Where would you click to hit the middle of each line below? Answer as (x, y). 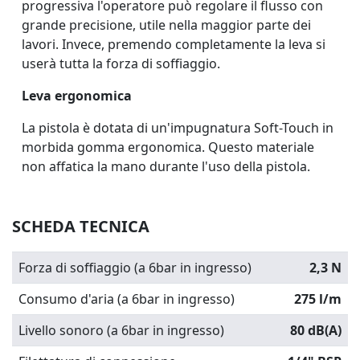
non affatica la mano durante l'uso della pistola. (166, 166)
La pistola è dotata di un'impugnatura (138, 127)
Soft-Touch (288, 127)
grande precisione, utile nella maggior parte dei (166, 25)
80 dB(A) (316, 330)
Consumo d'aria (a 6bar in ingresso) (127, 299)
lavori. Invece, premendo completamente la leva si (174, 44)
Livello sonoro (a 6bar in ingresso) (121, 330)
